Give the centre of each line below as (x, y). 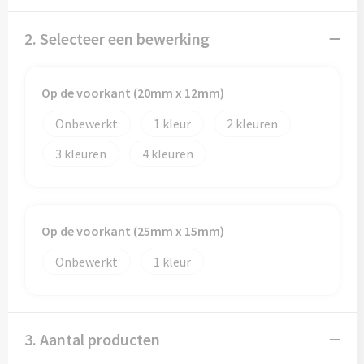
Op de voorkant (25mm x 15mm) (132, 231)
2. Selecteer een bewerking (117, 39)
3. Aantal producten (92, 339)
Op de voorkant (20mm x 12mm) (132, 93)
